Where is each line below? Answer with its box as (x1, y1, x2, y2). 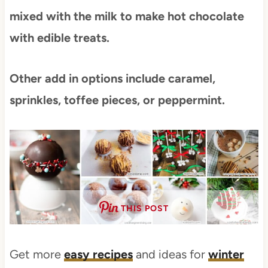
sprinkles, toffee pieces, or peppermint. (9, 92, 225, 107)
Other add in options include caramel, (9, 71, 215, 86)
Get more (9, 247, 64, 262)
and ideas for (132, 247, 208, 262)
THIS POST (121, 203, 169, 214)
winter (208, 247, 244, 262)
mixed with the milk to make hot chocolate (9, 8, 244, 23)
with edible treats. (9, 30, 109, 45)
